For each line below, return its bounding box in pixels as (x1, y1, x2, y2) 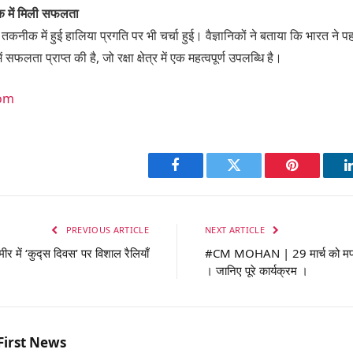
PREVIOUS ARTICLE (63, 224, 149, 236)
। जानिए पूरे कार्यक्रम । (205, 262, 308, 279)
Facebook (174, 169, 230, 184)
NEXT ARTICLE (205, 224, 268, 236)
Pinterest (291, 169, 341, 184)
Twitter (232, 169, 274, 184)
